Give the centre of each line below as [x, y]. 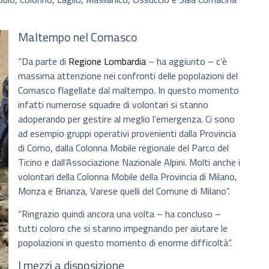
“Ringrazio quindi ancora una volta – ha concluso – [121, 214]
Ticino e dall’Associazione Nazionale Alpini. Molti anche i [129, 162]
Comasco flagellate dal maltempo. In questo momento [128, 90]
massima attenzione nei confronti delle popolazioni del [128, 75]
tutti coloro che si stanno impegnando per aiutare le [123, 228]
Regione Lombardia [107, 61]
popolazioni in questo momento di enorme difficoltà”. [125, 243]
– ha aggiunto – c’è [186, 61]
